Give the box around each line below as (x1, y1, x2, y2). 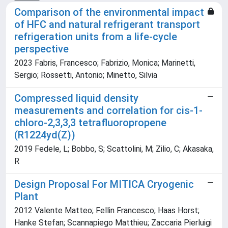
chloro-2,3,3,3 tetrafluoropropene (14, 117, 166, 129)
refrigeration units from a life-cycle (14, 31, 177, 43)
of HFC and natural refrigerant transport (14, 18, 200, 31)
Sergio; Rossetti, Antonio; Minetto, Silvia (14, 70, 157, 80)
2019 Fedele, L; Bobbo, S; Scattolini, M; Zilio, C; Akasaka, (14, 144, 214, 154)
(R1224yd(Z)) (14, 129, 75, 141)
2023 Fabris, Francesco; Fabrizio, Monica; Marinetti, (14, 58, 195, 68)
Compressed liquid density (14, 92, 138, 104)
